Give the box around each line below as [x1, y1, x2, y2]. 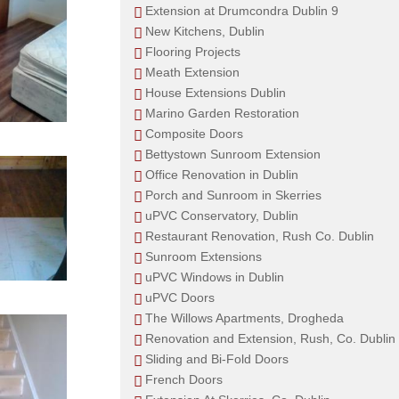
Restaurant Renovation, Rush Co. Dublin [144, 229, 374, 243]
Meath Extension [144, 65, 240, 79]
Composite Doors [144, 126, 243, 141]
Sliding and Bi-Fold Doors [144, 352, 289, 366]
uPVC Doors [144, 290, 215, 305]
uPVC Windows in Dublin [144, 270, 284, 284]
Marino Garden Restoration [144, 106, 299, 120]
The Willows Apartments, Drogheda [144, 311, 344, 325]
